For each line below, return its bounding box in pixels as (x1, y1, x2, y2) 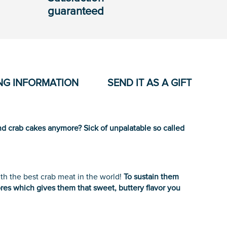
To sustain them (124, 172, 179, 181)
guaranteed (47, 6, 104, 18)
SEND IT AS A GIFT (107, 78, 192, 89)
